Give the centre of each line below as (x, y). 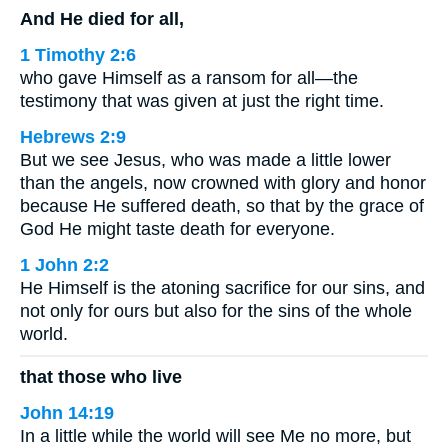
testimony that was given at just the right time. (202, 101)
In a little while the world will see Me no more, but (215, 435)
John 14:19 (67, 412)
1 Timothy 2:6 (78, 55)
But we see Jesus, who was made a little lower (205, 160)
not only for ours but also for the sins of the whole (216, 311)
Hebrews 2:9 (73, 137)
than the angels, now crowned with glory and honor (223, 183)
